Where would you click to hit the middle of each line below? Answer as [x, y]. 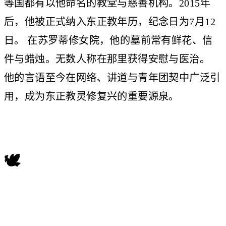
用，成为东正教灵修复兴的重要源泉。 [92, 96]
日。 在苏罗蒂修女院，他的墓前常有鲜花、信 [108, 40]
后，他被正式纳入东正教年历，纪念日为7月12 [110, 21]
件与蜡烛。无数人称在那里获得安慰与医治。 [107, 59]
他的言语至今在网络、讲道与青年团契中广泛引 [112, 77]
